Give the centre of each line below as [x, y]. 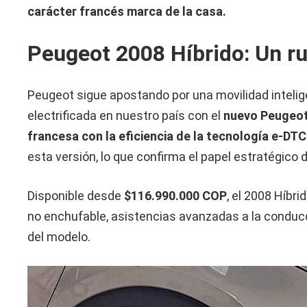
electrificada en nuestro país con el [126, 116]
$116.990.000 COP [176, 196]
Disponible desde [76, 196]
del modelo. [59, 237]
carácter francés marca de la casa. [127, 12]
